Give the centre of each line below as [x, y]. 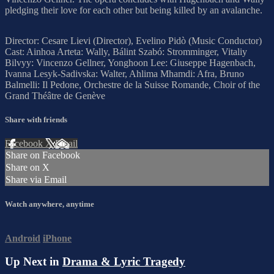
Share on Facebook [43, 155]
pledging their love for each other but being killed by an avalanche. [134, 10]
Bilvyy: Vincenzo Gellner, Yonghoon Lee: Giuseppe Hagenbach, [130, 62]
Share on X [28, 168]
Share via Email [36, 180]
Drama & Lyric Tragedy [124, 262]
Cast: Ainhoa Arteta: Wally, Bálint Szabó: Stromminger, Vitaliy [126, 51]
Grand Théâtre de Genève [55, 95]
